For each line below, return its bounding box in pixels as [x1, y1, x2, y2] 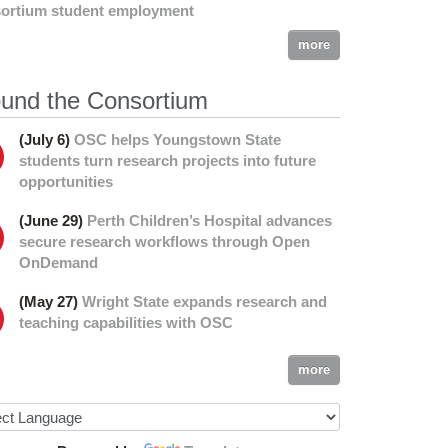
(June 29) [19, 212, 87, 229]
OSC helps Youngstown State [74, 131, 281, 148]
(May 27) [19, 293, 82, 310]
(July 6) [19, 131, 74, 148]
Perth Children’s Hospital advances [87, 212, 332, 229]
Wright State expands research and [82, 293, 327, 310]
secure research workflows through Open [19, 233, 310, 250]
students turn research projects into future [19, 152, 316, 169]
